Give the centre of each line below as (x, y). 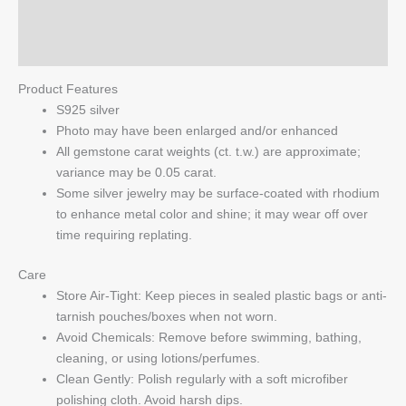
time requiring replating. (124, 234)
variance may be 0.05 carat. (136, 172)
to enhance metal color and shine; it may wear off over (212, 213)
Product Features (68, 88)
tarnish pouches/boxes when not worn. (167, 316)
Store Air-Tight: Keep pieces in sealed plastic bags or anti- (222, 295)
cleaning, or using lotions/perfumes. (158, 358)
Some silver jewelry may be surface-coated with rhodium (218, 193)
